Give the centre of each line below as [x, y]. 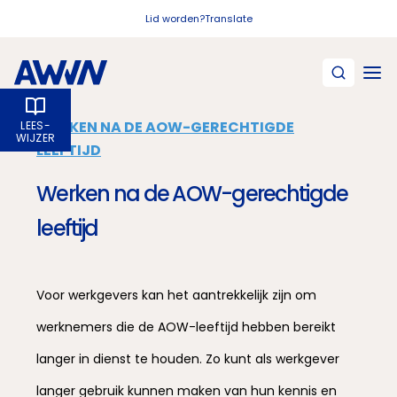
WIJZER [35, 138]
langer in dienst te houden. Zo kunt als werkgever [188, 359]
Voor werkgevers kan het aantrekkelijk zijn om [176, 295]
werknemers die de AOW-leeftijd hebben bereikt [186, 327]
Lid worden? [175, 19]
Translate [228, 19]
